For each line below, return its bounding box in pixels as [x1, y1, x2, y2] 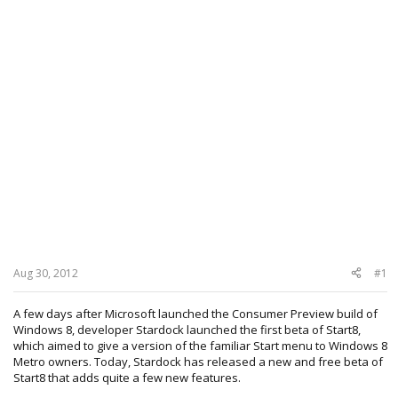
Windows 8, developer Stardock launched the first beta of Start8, [13, 321, 361, 338]
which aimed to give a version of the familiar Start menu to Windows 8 [13, 337, 387, 354]
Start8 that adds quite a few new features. [13, 369, 241, 386]
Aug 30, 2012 [13, 265, 78, 281]
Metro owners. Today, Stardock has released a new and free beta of [13, 353, 383, 370]
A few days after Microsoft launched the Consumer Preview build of [13, 305, 378, 322]
